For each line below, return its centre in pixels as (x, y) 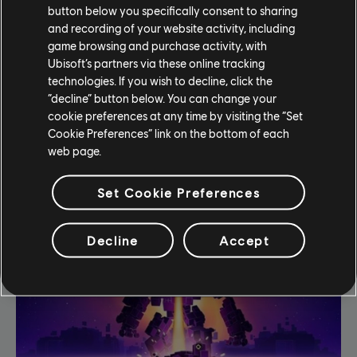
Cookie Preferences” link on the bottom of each (169, 133)
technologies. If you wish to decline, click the (160, 80)
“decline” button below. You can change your (162, 98)
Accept (244, 240)
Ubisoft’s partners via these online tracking (156, 63)
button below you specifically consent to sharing (173, 10)
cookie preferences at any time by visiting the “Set (175, 115)
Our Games (178, 178)
